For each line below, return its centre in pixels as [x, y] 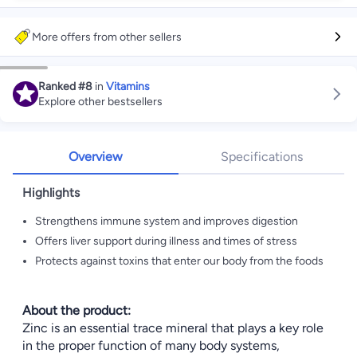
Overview [96, 157]
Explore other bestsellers [100, 102]
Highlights [51, 192]
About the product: [76, 310]
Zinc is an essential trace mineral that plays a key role [173, 328]
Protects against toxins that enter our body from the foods [179, 261]
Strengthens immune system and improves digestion [167, 221]
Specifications [261, 157]
